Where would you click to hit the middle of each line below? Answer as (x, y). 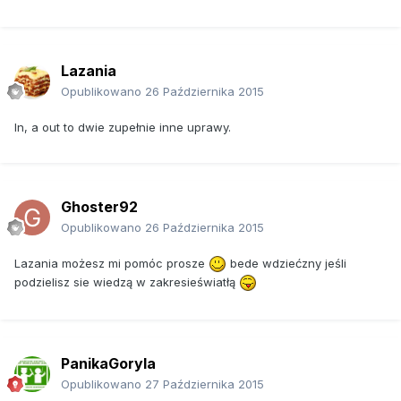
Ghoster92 (99, 206)
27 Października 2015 (205, 384)
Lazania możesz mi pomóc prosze (111, 263)
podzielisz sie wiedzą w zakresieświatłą (127, 282)
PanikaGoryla (108, 363)
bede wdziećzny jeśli (286, 263)
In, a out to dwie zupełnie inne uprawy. (123, 127)
